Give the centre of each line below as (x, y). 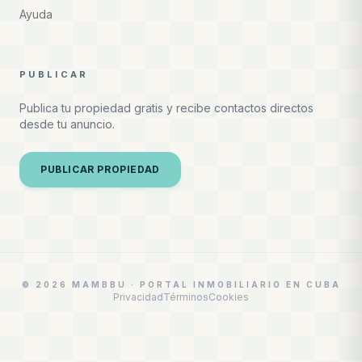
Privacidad (138, 297)
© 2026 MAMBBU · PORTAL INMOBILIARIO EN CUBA (181, 284)
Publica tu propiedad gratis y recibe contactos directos (166, 108)
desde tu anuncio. (67, 124)
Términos (186, 297)
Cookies (229, 297)
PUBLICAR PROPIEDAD (100, 169)
